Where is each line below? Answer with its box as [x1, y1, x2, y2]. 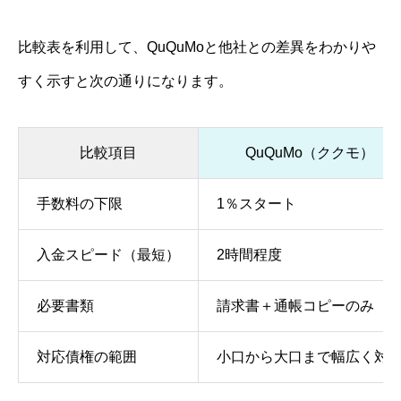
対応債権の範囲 [37, 349, 137, 365]
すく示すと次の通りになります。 [18, 73, 233, 90]
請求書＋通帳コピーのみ [217, 298, 374, 314]
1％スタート [217, 196, 296, 212]
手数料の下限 [37, 196, 123, 212]
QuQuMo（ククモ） [245, 145, 374, 161]
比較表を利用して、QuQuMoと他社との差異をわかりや [18, 39, 376, 55]
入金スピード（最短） [37, 247, 180, 263]
